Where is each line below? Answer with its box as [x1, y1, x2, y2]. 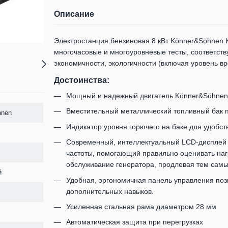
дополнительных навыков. [66, 187, 154, 195]
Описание [53, 10, 94, 18]
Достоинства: [53, 76, 109, 84]
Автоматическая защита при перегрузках [66, 218, 203, 226]
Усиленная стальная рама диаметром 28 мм [66, 202, 216, 211]
